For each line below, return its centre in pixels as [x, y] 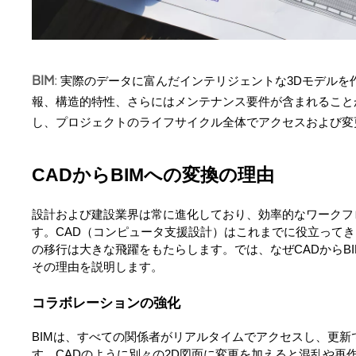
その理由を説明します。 [97, 267]
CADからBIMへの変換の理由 [153, 174]
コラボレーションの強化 [106, 303]
